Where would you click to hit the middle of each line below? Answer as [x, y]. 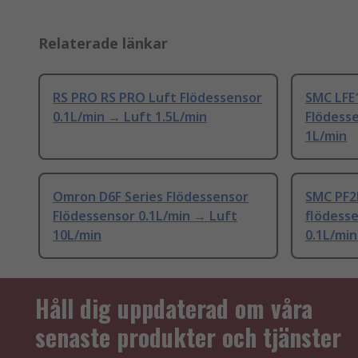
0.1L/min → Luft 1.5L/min [130, 117]
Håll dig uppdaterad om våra [174, 308]
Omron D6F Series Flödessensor [151, 197]
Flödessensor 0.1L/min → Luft [145, 216]
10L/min [77, 235]
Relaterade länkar [103, 44]
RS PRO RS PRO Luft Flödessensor [157, 98]
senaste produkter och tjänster [188, 337]
